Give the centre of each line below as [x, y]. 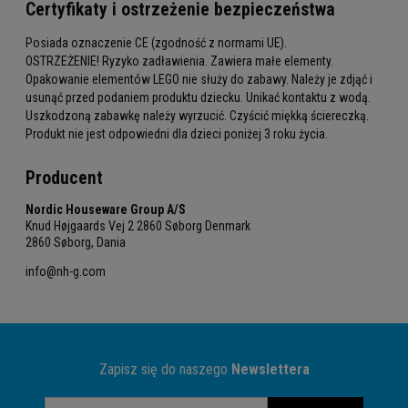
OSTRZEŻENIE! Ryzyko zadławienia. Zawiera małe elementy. [179, 61]
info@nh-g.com [66, 272]
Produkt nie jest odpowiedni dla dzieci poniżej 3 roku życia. [177, 133]
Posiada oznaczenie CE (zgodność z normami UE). [156, 42]
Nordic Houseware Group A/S [106, 210]
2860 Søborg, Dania [76, 243]
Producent [64, 178]
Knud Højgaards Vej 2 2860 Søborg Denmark [138, 226]
